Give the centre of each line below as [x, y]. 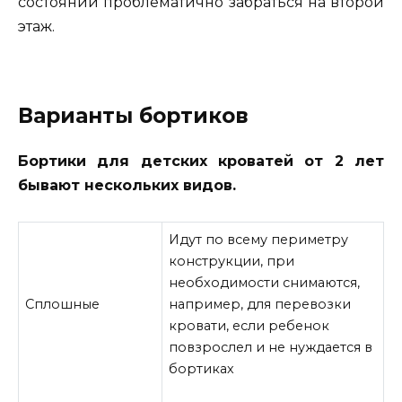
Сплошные [63, 304]
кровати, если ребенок [249, 325]
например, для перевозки [260, 304]
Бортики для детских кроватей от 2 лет [201, 161]
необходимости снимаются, [265, 282]
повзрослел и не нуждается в [271, 347]
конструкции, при [232, 261]
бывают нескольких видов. [127, 185]
